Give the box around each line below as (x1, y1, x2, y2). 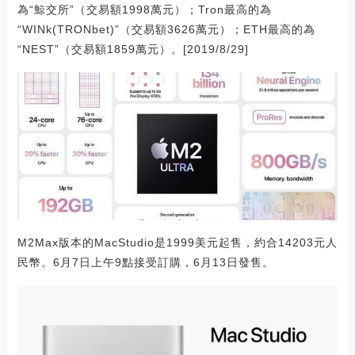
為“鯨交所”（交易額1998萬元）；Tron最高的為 (17, 2, 272, 16)
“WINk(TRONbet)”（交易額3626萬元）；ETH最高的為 (17, 22, 315, 36)
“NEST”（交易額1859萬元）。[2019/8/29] (17, 42, 249, 55)
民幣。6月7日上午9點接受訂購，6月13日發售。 (17, 256, 274, 269)
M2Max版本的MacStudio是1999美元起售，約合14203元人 (17, 236, 338, 250)
